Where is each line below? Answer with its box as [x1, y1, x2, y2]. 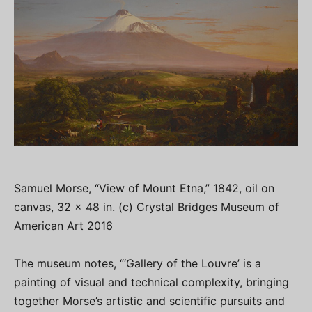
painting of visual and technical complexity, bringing [14, 275, 289, 290]
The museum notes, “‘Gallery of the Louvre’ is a [14, 256, 261, 271]
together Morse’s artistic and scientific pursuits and [14, 294, 285, 309]
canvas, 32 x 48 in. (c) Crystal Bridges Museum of [14, 200, 279, 214]
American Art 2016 [14, 219, 113, 233]
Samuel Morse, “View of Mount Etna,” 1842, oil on [14, 181, 274, 196]
